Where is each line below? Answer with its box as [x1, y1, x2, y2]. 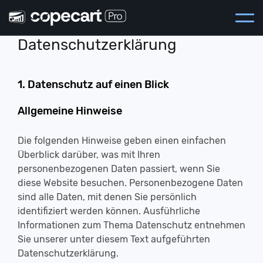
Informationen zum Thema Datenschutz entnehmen [18, 220, 245, 231]
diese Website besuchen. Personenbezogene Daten [18, 177, 243, 188]
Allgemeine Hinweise [18, 104, 122, 117]
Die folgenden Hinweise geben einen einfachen [18, 135, 226, 146]
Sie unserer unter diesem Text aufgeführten [18, 234, 210, 245]
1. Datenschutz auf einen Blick [18, 78, 169, 91]
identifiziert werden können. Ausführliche [18, 205, 200, 217]
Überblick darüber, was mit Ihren [18, 149, 160, 160]
